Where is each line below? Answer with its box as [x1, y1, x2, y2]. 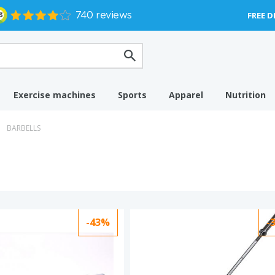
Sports [118, 89, 147, 101]
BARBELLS [7, 123, 41, 133]
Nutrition [225, 89, 266, 101]
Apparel [169, 89, 203, 101]
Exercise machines [14, 89, 96, 101]
